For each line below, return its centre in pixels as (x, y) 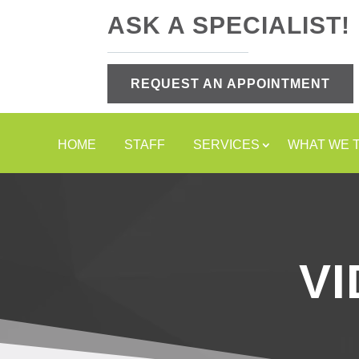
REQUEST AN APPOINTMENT (231, 84)
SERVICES (226, 145)
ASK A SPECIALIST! (229, 25)
